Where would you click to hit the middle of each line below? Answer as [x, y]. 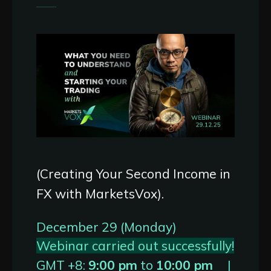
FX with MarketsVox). [100, 194]
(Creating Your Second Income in [133, 174]
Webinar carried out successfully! [135, 245]
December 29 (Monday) [106, 227]
